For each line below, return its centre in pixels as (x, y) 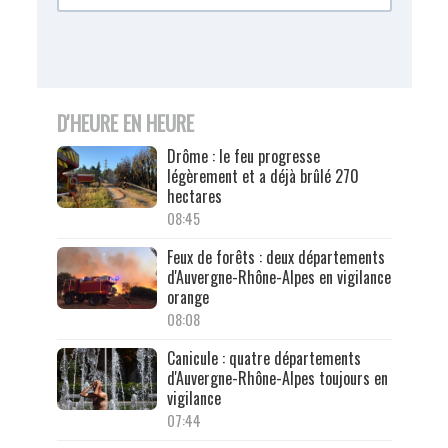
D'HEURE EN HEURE (125, 122)
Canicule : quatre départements (263, 357)
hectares (194, 195)
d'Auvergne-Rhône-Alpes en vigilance (278, 276)
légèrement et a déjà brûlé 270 (262, 175)
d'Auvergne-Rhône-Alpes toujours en (277, 377)
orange (187, 296)
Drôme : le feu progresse (243, 155)
